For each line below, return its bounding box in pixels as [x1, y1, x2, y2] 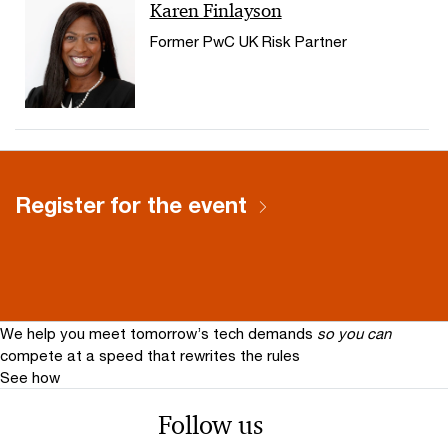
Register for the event [15, 191, 247, 218]
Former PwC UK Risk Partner [149, 32, 347, 51]
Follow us [157, 408, 263, 441]
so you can [317, 323, 391, 342]
